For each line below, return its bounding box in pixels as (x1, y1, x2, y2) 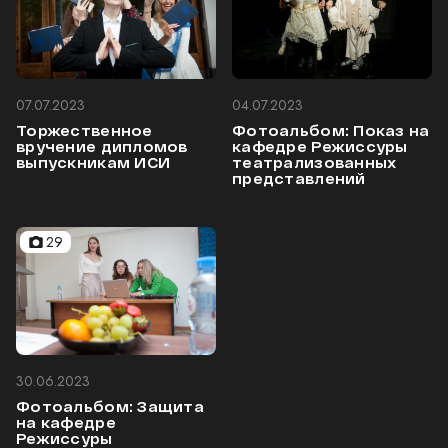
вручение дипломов (16, 137, 188, 155)
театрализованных (232, 153, 397, 171)
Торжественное (16, 121, 153, 139)
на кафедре (16, 413, 116, 431)
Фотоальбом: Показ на (232, 121, 430, 139)
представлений (232, 169, 366, 187)
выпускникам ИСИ (16, 153, 171, 171)
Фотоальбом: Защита (16, 397, 205, 415)
